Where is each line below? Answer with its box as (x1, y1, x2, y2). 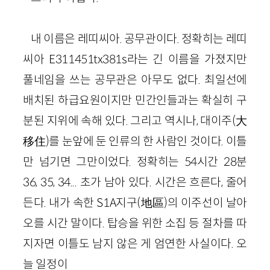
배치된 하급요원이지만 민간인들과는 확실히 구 (23, 92, 247, 107)
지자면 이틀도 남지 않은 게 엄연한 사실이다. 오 (23, 236, 247, 251)
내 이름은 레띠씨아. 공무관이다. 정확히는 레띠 (31, 31, 247, 46)
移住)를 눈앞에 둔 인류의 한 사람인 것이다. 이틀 (23, 133, 247, 148)
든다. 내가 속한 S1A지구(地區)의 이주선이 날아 (23, 195, 247, 210)
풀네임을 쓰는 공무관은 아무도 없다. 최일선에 (23, 72, 247, 87)
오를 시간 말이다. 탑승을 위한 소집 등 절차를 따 (23, 215, 247, 230)
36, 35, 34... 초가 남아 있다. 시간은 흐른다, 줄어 (23, 174, 247, 189)
